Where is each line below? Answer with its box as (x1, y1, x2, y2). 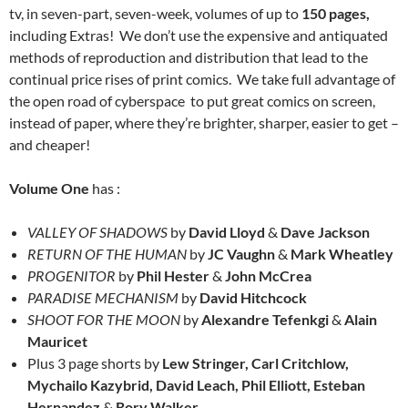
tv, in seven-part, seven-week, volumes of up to (9, 4, 301, 22)
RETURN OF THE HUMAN (27, 244, 187, 262)
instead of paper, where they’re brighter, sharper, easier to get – (9, 113, 399, 131)
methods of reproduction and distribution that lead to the (9, 47, 368, 66)
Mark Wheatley (288, 244, 393, 262)
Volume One (9, 178, 89, 197)
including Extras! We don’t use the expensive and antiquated (9, 25, 388, 44)
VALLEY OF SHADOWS (27, 222, 168, 240)
